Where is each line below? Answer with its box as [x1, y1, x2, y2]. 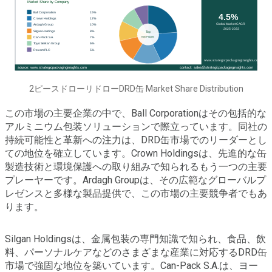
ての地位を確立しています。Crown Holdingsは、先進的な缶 [5, 148, 267, 160]
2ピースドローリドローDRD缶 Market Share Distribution [29, 84, 243, 94]
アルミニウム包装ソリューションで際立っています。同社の [5, 121, 267, 133]
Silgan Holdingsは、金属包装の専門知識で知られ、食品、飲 [5, 233, 266, 245]
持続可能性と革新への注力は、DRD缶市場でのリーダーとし [5, 134, 267, 146]
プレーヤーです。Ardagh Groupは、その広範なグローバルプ [5, 174, 266, 186]
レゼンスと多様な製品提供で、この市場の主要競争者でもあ [5, 188, 267, 200]
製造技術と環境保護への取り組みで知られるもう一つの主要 [5, 161, 267, 173]
